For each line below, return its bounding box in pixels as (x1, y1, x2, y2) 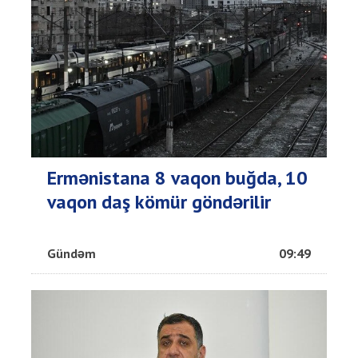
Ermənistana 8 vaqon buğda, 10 (47, 165, 308, 191)
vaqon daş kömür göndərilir (47, 189, 271, 215)
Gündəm (47, 245, 96, 262)
